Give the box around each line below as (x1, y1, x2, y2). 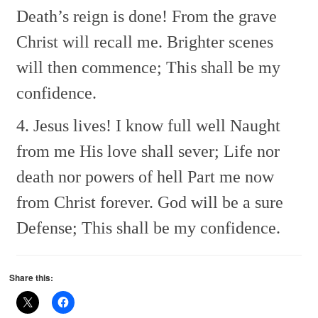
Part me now (183, 167, 275, 186)
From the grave (168, 6, 278, 26)
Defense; (16, 218, 78, 237)
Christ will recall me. (16, 32, 163, 51)
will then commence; (16, 57, 163, 77)
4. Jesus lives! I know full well (16, 116, 226, 135)
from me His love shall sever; (16, 141, 220, 160)
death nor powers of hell (16, 167, 184, 186)
